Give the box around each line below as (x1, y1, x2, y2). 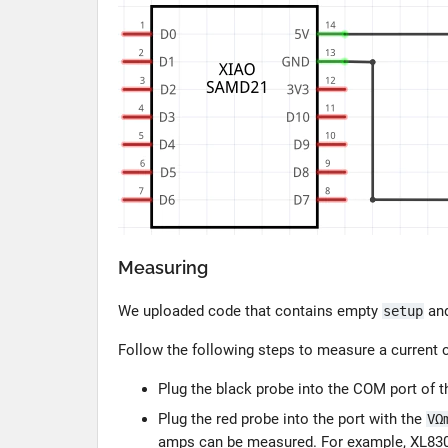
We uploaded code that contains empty (118, 302, 382, 320)
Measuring (118, 257, 208, 278)
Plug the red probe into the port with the (158, 410, 426, 428)
